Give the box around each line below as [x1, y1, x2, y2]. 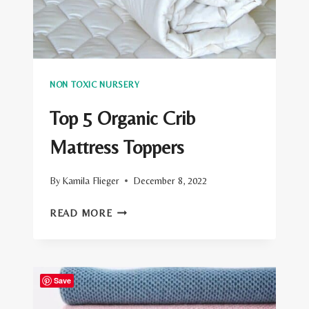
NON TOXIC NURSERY [50, 79, 140, 90]
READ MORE [50, 207, 112, 219]
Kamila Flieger [62, 175, 120, 186]
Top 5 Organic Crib [50, 106, 195, 129]
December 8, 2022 [133, 175, 208, 186]
